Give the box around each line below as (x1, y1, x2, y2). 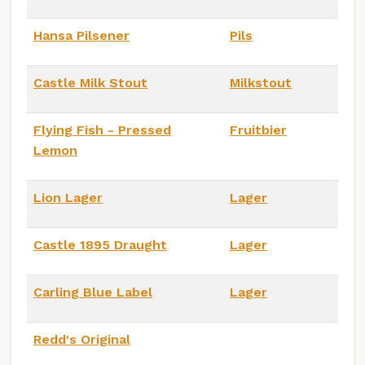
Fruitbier (230, 121, 287, 138)
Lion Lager (33, 189, 103, 205)
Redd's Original (33, 331, 130, 347)
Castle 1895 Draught (33, 236, 167, 253)
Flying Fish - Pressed (33, 121, 171, 138)
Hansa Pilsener (33, 27, 130, 43)
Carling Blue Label (33, 284, 152, 300)
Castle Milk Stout (33, 74, 147, 90)
